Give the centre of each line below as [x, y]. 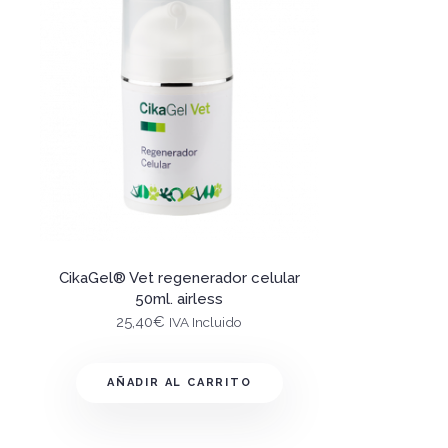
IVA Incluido [206, 322]
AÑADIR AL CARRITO [179, 382]
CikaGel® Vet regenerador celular [179, 278]
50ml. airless [179, 299]
